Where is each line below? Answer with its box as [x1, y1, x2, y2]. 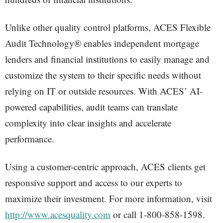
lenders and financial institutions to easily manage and [5, 53, 210, 65]
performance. [5, 132, 54, 145]
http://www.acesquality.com [5, 208, 111, 221]
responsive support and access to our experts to [5, 176, 182, 189]
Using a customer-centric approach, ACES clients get [5, 160, 206, 173]
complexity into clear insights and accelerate [5, 116, 171, 129]
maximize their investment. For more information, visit [5, 192, 212, 205]
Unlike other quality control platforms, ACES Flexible [5, 21, 211, 33]
